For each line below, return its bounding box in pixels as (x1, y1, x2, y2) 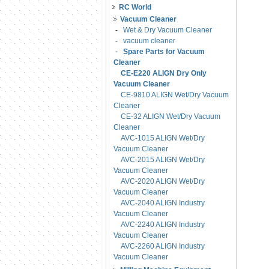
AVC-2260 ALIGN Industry (121, 242, 205, 250)
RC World (119, 3, 151, 11)
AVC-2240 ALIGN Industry (121, 220, 205, 229)
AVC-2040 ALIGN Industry (121, 199, 205, 207)
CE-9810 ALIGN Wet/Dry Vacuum (121, 91, 229, 99)
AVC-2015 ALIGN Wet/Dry (121, 156, 205, 164)
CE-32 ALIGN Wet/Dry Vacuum (121, 112, 220, 121)
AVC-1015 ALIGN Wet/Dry (121, 134, 205, 142)
